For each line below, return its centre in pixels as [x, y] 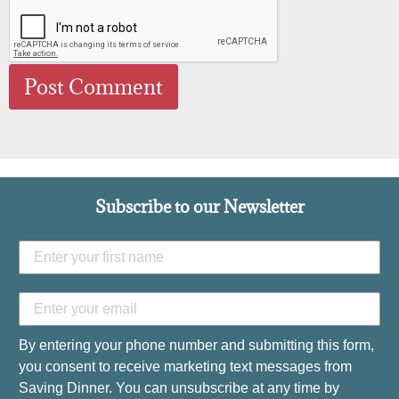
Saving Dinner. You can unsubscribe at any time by [179, 388]
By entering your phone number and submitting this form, [196, 346]
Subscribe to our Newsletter [199, 206]
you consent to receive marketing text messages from [185, 367]
